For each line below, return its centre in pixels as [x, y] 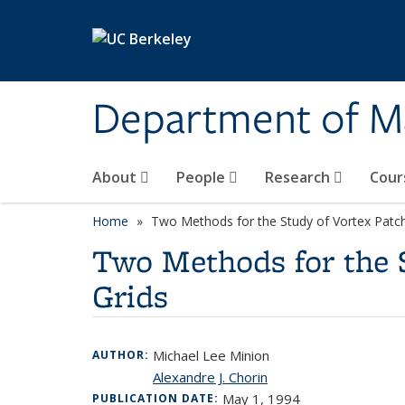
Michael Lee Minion [211, 355]
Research [299, 177]
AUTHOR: [122, 355]
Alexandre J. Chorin [210, 377]
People [202, 177]
